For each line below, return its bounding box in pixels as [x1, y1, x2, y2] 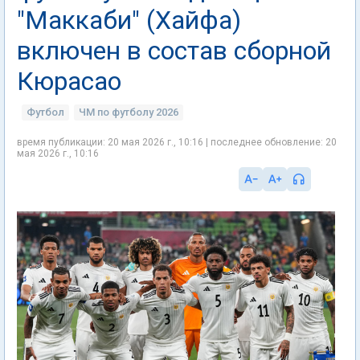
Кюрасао [17, 66, 121, 96]
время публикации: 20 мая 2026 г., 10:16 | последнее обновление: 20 [17, 137, 337, 148]
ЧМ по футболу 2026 [79, 106, 178, 118]
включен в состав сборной [17, 35, 331, 66]
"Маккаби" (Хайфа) [17, 5, 241, 35]
